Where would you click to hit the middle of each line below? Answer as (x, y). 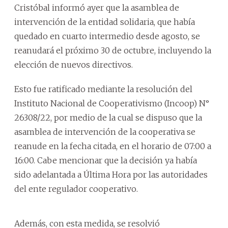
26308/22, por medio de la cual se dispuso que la (108, 118)
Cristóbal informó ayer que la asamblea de (97, 8)
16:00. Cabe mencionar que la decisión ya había (106, 160)
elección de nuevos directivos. (74, 65)
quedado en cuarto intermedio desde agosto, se (107, 36)
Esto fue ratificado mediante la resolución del (103, 89)
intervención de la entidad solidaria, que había (105, 22)
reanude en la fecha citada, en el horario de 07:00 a (113, 146)
